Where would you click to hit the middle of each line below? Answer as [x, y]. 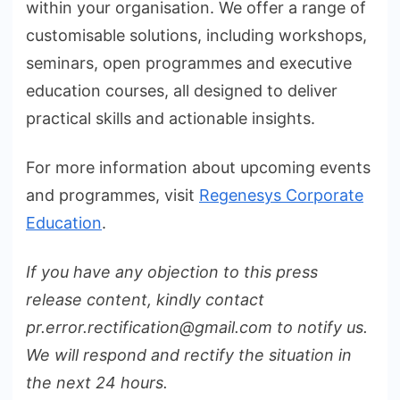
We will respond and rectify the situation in [189, 355]
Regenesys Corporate [281, 196]
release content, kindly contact [145, 300]
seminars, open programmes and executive [189, 63]
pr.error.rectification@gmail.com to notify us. [197, 328]
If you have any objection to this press [172, 272]
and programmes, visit [112, 196]
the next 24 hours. [97, 383]
